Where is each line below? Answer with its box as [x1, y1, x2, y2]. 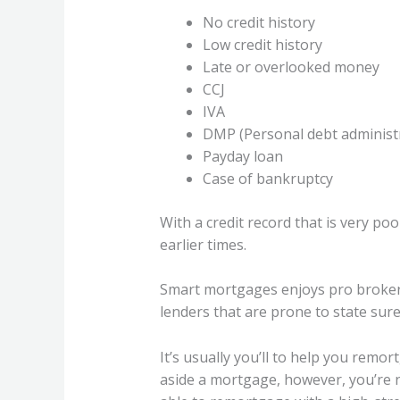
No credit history [202, 12, 315, 32]
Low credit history [202, 34, 322, 54]
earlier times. [159, 234, 246, 254]
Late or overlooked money [202, 56, 379, 77]
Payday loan [202, 146, 283, 166]
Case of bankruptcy [202, 168, 333, 188]
